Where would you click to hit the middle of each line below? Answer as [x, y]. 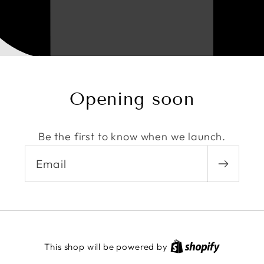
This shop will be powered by [107, 247]
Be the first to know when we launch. [132, 136]
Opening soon [132, 99]
